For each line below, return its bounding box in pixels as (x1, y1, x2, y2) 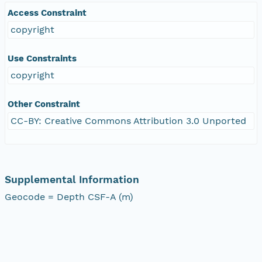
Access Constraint (8, 7, 87, 18)
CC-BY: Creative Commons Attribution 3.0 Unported (11, 115, 246, 126)
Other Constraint (8, 98, 80, 109)
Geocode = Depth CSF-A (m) (5, 191, 133, 202)
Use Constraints (8, 53, 77, 64)
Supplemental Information (5, 173, 139, 185)
